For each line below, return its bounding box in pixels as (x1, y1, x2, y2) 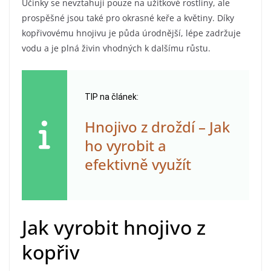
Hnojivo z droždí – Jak (84, 117, 230, 137)
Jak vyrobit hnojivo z (22, 214, 206, 241)
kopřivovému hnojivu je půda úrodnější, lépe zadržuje (22, 27, 241, 39)
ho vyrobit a (84, 135, 166, 156)
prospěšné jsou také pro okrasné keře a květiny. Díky (22, 12, 234, 24)
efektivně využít (84, 154, 191, 175)
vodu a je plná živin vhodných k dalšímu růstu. (22, 42, 211, 54)
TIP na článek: (84, 92, 139, 102)
